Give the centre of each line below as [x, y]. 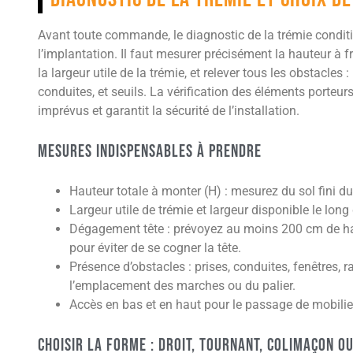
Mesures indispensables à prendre [150, 152]
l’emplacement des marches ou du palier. [182, 286]
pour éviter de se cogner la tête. [155, 248]
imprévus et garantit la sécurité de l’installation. [169, 111]
